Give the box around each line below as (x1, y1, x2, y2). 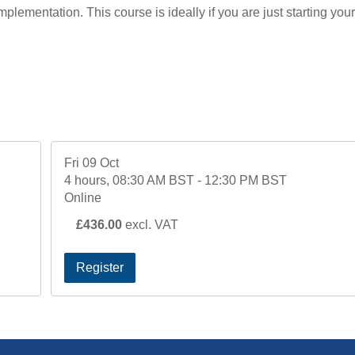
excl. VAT (125, 218, 179, 231)
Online (64, 191, 102, 204)
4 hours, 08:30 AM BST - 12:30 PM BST (64, 174, 288, 187)
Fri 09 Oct (64, 156, 120, 170)
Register (76, 261, 124, 274)
